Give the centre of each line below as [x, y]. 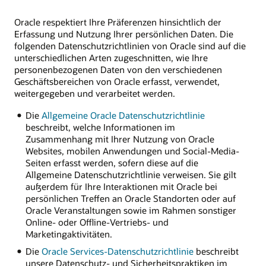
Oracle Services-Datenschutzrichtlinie [117, 251]
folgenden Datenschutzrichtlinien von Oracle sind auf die [130, 46]
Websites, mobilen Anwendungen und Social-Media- [132, 151]
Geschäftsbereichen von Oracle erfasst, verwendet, [117, 82]
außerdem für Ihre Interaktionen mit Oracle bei [121, 186]
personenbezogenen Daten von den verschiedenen [118, 70]
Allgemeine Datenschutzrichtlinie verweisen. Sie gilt [131, 174]
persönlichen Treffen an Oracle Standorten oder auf [130, 198]
